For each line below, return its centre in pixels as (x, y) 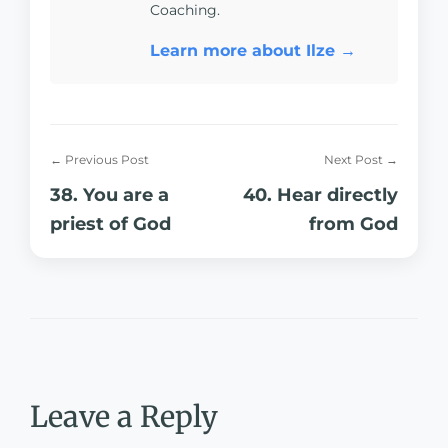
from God (353, 223)
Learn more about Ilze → (253, 50)
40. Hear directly (320, 194)
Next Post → (361, 159)
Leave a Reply (124, 417)
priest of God (110, 223)
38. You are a (109, 194)
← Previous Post (99, 159)
